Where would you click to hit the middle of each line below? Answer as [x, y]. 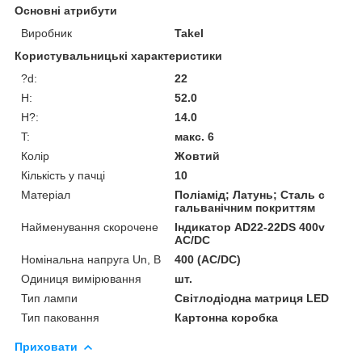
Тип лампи [49, 298]
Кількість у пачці [63, 175]
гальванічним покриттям [245, 207]
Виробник [46, 33]
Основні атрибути [66, 10]
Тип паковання [60, 317]
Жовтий [198, 156]
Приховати [46, 346]
